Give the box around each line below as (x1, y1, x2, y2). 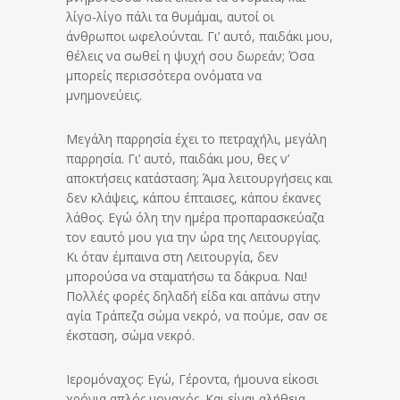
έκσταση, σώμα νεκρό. (66, 327, 195, 345)
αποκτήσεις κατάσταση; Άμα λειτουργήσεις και (66, 170, 332, 187)
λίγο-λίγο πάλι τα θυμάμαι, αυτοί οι (66, 8, 274, 26)
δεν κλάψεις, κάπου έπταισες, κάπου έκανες (66, 189, 321, 207)
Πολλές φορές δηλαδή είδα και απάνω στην (66, 287, 321, 305)
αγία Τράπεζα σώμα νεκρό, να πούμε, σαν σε (66, 307, 328, 325)
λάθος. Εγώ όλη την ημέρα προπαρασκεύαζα (66, 209, 324, 227)
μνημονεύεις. (66, 87, 142, 104)
